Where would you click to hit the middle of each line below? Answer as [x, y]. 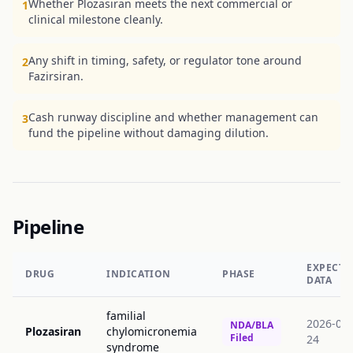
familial [126, 316]
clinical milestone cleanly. [96, 19]
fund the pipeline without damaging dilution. [149, 133]
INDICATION [139, 274]
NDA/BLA [252, 325]
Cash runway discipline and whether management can [173, 117]
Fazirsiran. [56, 76]
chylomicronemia [152, 331]
